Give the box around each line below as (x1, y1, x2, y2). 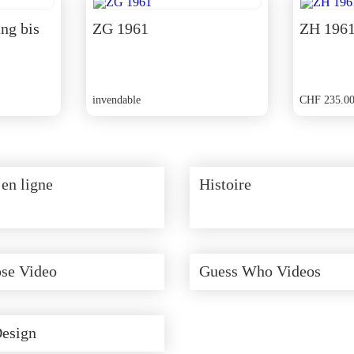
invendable (92, 94, 141, 106)
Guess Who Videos (199, 262, 321, 280)
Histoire (199, 175, 251, 193)
